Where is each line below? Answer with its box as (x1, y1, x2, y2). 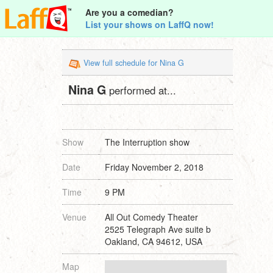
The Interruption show (105, 136, 190, 148)
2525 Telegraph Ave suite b (105, 223, 211, 235)
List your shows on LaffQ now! (85, 18, 214, 30)
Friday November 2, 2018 (105, 161, 204, 173)
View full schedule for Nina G (83, 57, 184, 68)
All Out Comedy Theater (105, 211, 198, 223)
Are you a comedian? (85, 6, 174, 18)
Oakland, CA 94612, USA (105, 235, 202, 247)
